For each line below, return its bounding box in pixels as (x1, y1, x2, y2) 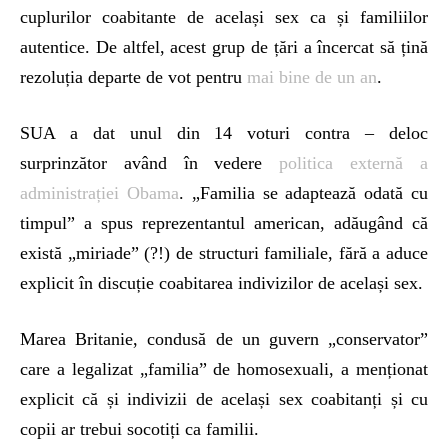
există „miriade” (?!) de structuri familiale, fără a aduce (20, 243, 428, 264)
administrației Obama (20, 183, 179, 204)
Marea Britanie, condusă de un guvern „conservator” (20, 329, 428, 350)
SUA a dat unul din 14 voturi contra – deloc (20, 123, 428, 144)
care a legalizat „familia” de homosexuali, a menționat (20, 359, 428, 380)
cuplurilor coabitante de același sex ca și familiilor (20, 7, 428, 28)
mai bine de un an (247, 67, 377, 88)
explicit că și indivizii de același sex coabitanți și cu (20, 389, 428, 410)
